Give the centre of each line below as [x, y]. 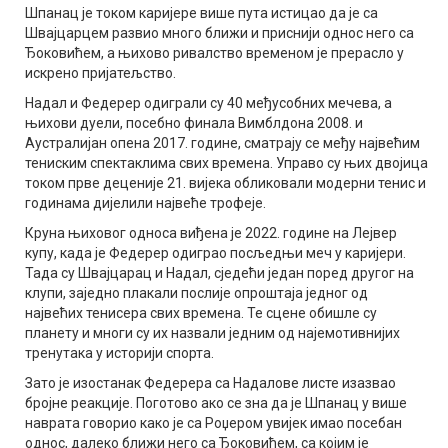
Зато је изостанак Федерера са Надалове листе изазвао [210, 382]
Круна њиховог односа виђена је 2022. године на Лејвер [211, 232]
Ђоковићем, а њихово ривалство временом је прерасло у [214, 52]
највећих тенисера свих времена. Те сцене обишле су [201, 312]
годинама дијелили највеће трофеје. [145, 202]
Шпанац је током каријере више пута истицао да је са [201, 12]
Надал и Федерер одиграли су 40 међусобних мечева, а [208, 102]
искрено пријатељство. [100, 72]
